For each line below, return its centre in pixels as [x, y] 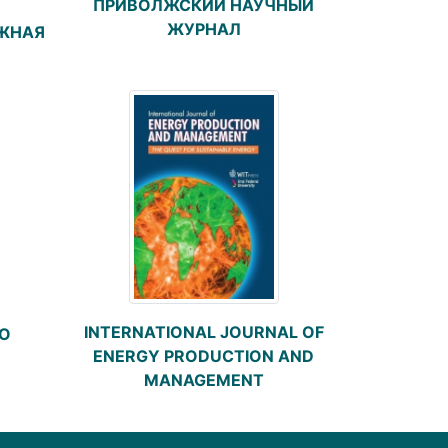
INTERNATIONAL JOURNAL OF [203, 331]
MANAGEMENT [203, 379]
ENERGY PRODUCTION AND [203, 355]
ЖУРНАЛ [203, 28]
